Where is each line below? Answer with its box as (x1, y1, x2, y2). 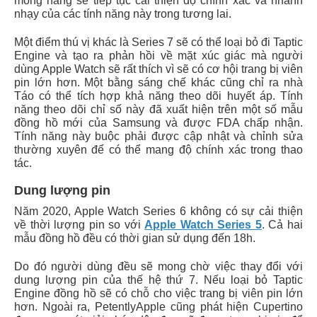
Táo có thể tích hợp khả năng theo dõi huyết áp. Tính (14, 90, 303, 102)
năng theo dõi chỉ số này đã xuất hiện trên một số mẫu (14, 103, 303, 115)
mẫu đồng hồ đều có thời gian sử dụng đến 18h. (14, 232, 258, 244)
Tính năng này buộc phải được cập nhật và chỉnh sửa (14, 130, 303, 142)
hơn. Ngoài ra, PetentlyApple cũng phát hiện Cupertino (14, 301, 303, 313)
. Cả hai (261, 219, 304, 231)
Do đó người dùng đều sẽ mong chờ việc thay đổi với (14, 260, 303, 272)
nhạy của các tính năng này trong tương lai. (14, 8, 231, 20)
